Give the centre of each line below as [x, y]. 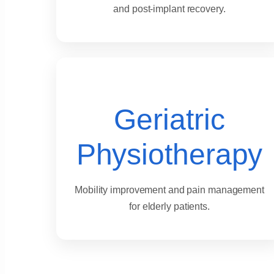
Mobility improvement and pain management [169, 190]
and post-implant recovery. [169, 9]
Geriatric [169, 120]
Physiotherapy [169, 155]
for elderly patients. [169, 207]
